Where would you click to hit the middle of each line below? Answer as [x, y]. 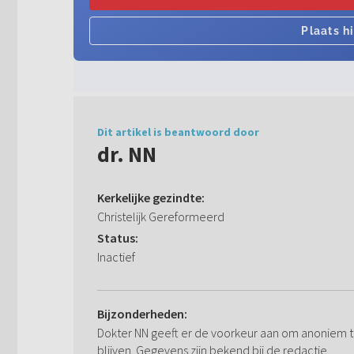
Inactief [116, 257]
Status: [118, 238]
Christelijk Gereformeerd [161, 217]
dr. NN [127, 154]
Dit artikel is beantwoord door [178, 132]
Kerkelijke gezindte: [151, 198]
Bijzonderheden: [142, 314]
